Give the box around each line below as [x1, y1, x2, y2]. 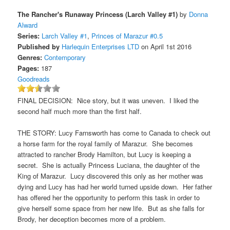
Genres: [17, 52, 43, 62]
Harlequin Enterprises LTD [62, 41, 140, 51]
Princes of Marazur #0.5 [91, 30, 163, 41]
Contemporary [44, 52, 86, 62]
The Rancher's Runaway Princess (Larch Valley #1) [17, 9, 178, 19]
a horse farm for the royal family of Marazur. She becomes [17, 138, 194, 148]
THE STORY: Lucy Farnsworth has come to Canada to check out [17, 127, 211, 138]
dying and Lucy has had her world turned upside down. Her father [17, 181, 213, 191]
